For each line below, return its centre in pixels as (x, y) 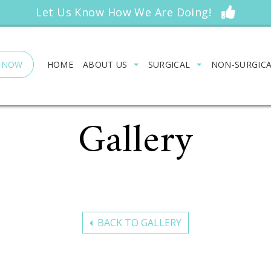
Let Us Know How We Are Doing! (125, 12)
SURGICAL (169, 64)
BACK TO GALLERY (139, 222)
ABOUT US (105, 64)
